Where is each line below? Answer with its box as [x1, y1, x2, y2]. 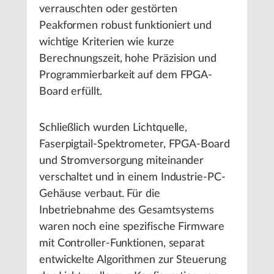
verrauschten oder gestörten [39, 3, 177, 15]
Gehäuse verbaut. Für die [39, 188, 160, 199]
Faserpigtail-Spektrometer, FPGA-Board [39, 138, 230, 150]
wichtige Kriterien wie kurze [39, 36, 174, 48]
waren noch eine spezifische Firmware [39, 221, 224, 232]
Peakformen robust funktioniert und [39, 20, 212, 31]
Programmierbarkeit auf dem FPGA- [39, 69, 213, 81]
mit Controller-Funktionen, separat [39, 237, 204, 249]
